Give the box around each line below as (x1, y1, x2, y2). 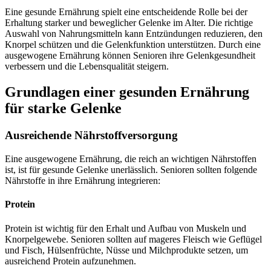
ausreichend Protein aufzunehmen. (5, 255, 136, 266)
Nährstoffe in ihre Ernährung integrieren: (5, 175, 160, 186)
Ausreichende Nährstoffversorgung (5, 129, 178, 142)
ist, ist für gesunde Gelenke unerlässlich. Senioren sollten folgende (5, 164, 257, 175)
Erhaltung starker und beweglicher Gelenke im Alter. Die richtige (5, 18, 253, 28)
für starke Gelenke (5, 100, 122, 117)
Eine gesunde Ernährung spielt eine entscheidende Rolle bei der (5, 7, 247, 18)
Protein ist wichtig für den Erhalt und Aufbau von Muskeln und (5, 223, 246, 233)
